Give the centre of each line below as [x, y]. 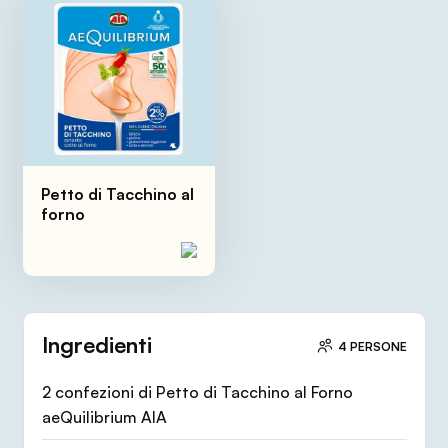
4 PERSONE [372, 346]
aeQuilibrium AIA [104, 417]
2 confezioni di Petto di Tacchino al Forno [197, 392]
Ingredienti [96, 344]
